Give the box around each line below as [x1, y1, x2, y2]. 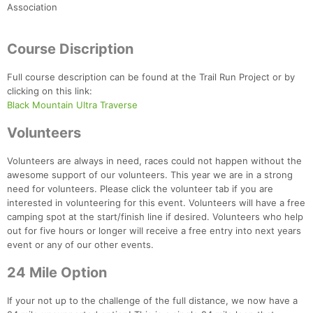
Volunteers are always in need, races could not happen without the [7, 155, 302, 167]
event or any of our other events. [7, 239, 154, 251]
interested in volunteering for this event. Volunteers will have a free [7, 197, 305, 209]
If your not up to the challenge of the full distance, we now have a [7, 295, 298, 307]
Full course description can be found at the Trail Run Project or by [7, 71, 295, 83]
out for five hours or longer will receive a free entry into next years [7, 225, 301, 237]
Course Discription [7, 41, 133, 58]
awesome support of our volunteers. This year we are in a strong [7, 169, 293, 181]
